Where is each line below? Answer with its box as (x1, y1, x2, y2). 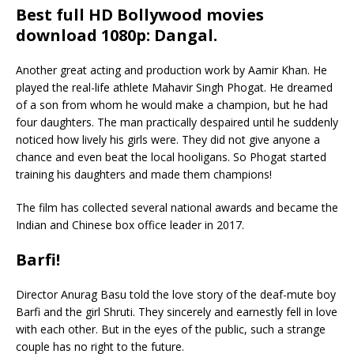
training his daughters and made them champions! (16, 166, 272, 182)
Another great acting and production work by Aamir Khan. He (16, 62, 327, 77)
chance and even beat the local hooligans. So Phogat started (16, 149, 326, 164)
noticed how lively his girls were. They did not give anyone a (16, 131, 320, 147)
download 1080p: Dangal (16, 24, 213, 46)
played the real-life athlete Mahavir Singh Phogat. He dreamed (16, 79, 333, 95)
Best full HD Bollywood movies (16, 3, 264, 25)
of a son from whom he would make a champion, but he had (16, 96, 328, 112)
